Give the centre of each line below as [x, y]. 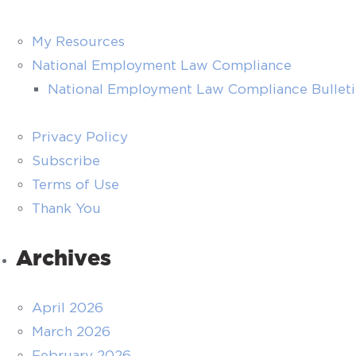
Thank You [66, 208]
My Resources [78, 41]
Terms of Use [75, 184]
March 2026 [71, 331]
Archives [64, 257]
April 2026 [68, 308]
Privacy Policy [80, 137]
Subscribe [66, 161]
